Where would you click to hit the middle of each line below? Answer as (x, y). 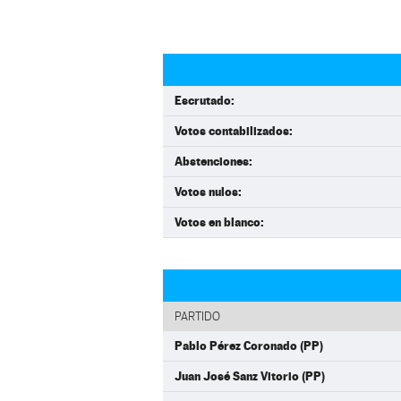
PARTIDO (197, 316)
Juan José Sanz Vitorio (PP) (250, 376)
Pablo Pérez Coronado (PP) (249, 346)
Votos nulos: (208, 192)
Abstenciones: (213, 161)
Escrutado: (205, 100)
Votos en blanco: (219, 222)
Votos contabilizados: (234, 131)
